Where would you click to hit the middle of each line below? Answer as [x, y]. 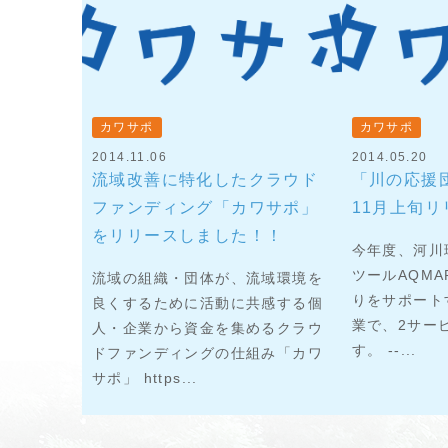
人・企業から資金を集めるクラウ [207, 327]
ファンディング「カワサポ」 [205, 207]
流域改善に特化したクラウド [205, 179]
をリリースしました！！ [188, 235]
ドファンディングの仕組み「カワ [207, 352]
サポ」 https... [145, 377]
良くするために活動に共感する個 [207, 302]
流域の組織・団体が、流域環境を [207, 277]
